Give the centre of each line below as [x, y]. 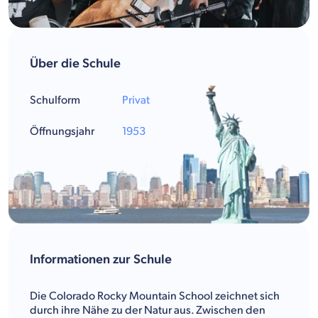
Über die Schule [75, 63]
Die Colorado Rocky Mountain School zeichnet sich [155, 296]
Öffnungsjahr [62, 131]
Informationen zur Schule [101, 259]
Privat [136, 100]
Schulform [55, 100]
